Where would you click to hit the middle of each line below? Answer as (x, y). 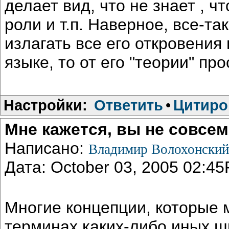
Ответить (129, 105)
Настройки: (45, 105)
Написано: (47, 148)
